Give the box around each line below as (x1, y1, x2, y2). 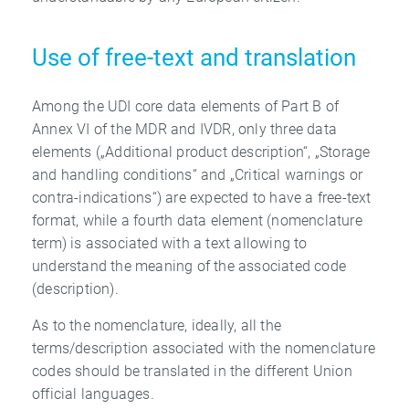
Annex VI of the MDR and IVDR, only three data (32, 121, 338, 139)
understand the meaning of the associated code (32, 257, 347, 276)
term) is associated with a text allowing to (32, 235, 308, 253)
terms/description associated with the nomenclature (32, 339, 376, 357)
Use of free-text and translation (32, 44, 356, 72)
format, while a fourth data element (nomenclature (32, 212, 362, 230)
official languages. (32, 384, 154, 403)
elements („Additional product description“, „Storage (32, 143, 371, 162)
